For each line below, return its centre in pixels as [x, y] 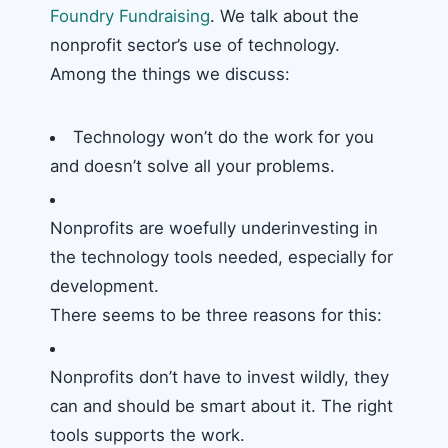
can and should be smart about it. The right [221, 405]
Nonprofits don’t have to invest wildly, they [219, 376]
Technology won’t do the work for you [223, 136]
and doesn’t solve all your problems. [192, 165]
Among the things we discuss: [170, 74]
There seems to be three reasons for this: [216, 314]
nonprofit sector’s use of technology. [195, 45]
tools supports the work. [147, 434]
